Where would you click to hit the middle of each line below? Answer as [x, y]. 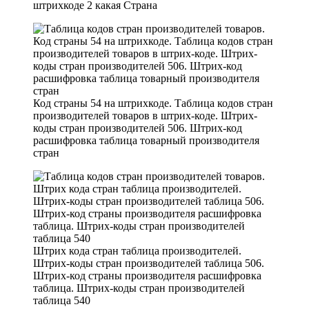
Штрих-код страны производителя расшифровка [147, 275]
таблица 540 [62, 300]
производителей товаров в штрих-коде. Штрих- [145, 115]
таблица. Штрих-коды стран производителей [139, 288]
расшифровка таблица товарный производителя [146, 140]
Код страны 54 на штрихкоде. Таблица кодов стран [153, 103]
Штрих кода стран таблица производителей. [137, 250]
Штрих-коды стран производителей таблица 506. [149, 263]
